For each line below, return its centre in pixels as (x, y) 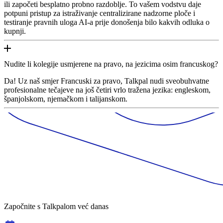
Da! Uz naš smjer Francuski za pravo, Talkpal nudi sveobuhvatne (107, 81)
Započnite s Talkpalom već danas (56, 206)
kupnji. (15, 31)
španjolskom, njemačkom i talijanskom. (66, 99)
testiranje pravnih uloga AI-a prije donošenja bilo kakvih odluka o (107, 22)
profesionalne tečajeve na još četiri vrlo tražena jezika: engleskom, (107, 90)
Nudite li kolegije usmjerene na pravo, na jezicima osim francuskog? (111, 64)
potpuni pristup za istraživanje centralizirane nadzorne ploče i (100, 13)
